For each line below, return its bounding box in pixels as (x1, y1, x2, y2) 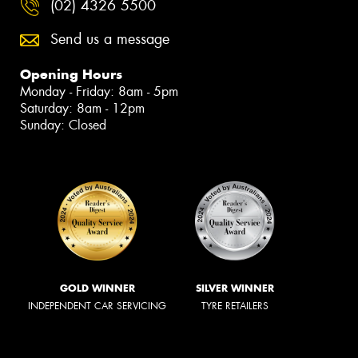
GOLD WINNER (59, 282, 135, 295)
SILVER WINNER (196, 282, 274, 295)
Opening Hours (20, 65, 122, 83)
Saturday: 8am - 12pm (20, 99, 145, 117)
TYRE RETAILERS (201, 300, 268, 313)
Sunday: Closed (20, 116, 106, 133)
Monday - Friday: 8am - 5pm (20, 82, 178, 100)
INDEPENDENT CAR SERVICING (28, 300, 166, 313)
